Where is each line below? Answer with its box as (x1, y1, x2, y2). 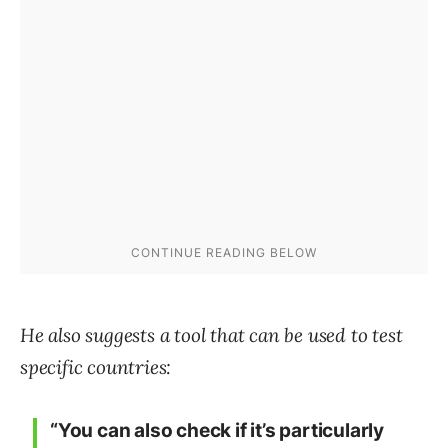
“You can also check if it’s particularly (50, 419, 384, 443)
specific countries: (20, 355, 172, 380)
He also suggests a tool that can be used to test (20, 323, 403, 348)
